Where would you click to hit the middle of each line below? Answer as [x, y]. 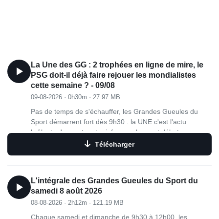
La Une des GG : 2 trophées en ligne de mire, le [117, 65]
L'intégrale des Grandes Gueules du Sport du [114, 181]
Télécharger [114, 144]
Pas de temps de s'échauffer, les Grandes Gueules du [114, 111]
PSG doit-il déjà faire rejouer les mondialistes [113, 75]
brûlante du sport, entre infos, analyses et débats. [108, 132]
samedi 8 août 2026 [66, 191]
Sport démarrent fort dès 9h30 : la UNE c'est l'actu [109, 122]
